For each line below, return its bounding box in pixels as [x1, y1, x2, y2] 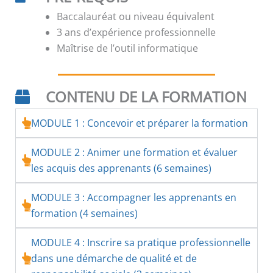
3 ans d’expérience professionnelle [57, 26, 216, 40]
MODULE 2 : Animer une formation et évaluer [31, 146, 238, 160]
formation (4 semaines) [31, 207, 138, 221]
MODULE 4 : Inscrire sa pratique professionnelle [31, 236, 250, 250]
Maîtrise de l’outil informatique [57, 41, 198, 55]
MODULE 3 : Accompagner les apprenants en [31, 191, 236, 205]
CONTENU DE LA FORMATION [46, 87, 247, 107]
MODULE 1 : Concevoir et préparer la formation [31, 116, 248, 130]
